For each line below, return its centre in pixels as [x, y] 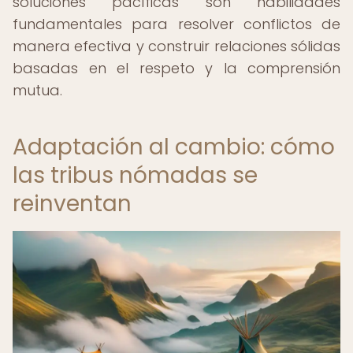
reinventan [72, 204]
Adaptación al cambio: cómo [174, 147]
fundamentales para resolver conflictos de [176, 24]
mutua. [37, 90]
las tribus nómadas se [135, 175]
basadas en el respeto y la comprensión [176, 68]
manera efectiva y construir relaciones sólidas [176, 46]
